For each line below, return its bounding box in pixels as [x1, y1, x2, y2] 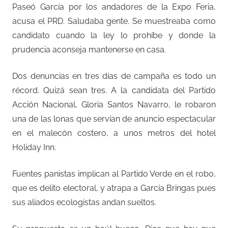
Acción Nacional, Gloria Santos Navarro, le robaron [12, 99, 216, 109]
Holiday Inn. [12, 142, 56, 152]
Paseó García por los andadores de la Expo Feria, [12, 2, 216, 12]
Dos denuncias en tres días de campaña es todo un [12, 71, 216, 81]
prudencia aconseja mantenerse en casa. [12, 44, 166, 54]
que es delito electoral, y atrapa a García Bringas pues [12, 183, 216, 193]
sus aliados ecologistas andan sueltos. [12, 197, 156, 207]
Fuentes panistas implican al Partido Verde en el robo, [12, 168, 216, 179]
